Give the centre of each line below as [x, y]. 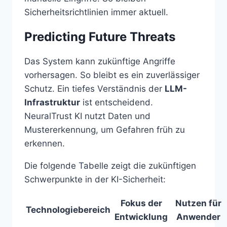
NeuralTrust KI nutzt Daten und [87, 116]
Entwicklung [141, 217]
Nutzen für [198, 203]
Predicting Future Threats [100, 37]
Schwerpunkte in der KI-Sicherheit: [95, 180]
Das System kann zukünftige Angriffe [100, 62]
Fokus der [141, 203]
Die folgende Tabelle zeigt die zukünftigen [110, 166]
